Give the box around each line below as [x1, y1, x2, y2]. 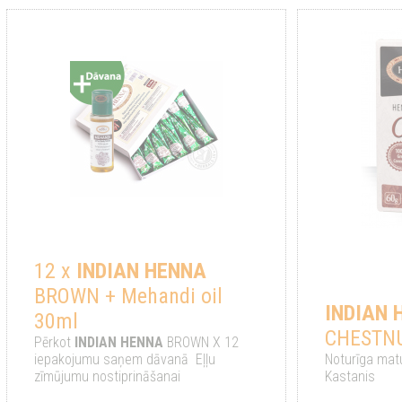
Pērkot [33, 334, 74, 352]
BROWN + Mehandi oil [33, 284, 223, 310]
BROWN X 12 [162, 334, 239, 352]
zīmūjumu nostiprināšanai [33, 368, 184, 386]
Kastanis [325, 368, 376, 386]
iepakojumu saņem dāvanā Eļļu [33, 351, 215, 369]
